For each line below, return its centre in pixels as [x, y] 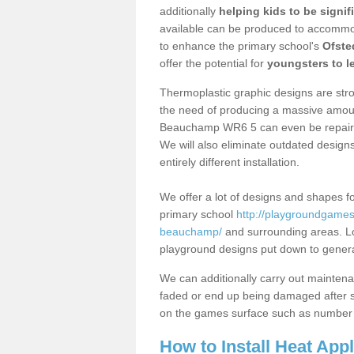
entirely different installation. [231, 162]
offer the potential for [213, 63]
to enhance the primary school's [241, 45]
